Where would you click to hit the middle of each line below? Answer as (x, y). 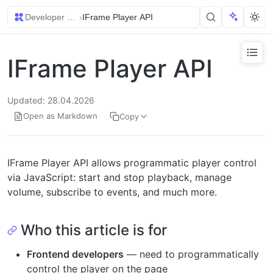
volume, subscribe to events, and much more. (112, 192)
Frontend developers (75, 254)
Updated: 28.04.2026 (51, 100)
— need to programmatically (191, 254)
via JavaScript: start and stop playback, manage (119, 177)
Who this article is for (94, 230)
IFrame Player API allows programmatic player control (132, 163)
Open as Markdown (60, 116)
